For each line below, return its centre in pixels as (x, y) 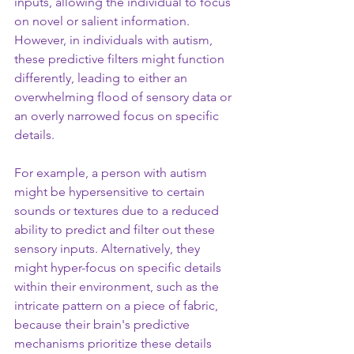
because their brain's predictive (104, 324)
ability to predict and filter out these (116, 230)
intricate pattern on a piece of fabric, (118, 305)
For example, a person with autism (112, 173)
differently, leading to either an (102, 78)
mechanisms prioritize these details (115, 343)
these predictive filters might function (121, 59)
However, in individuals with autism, (115, 40)
